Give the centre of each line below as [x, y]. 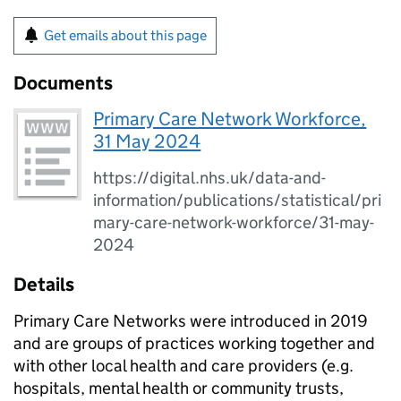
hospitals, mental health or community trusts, [179, 388]
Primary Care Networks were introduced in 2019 [191, 321]
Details [44, 285]
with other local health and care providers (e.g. [183, 366]
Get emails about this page [125, 35]
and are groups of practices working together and [194, 343]
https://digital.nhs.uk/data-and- [210, 178]
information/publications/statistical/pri [238, 200]
